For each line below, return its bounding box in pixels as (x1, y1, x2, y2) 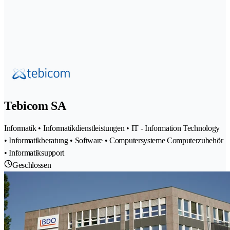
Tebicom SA (4, 99, 66, 112)
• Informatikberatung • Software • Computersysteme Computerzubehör (4, 136, 223, 145)
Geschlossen (12, 160, 51, 169)
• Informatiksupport (4, 148, 64, 157)
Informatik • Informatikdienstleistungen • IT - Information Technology (4, 123, 220, 132)
